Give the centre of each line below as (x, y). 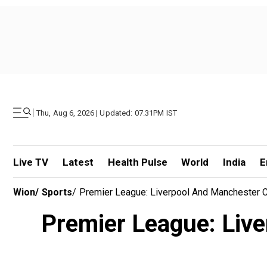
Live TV (31, 162)
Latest (78, 162)
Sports (57, 192)
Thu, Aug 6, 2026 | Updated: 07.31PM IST (107, 113)
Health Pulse (137, 162)
